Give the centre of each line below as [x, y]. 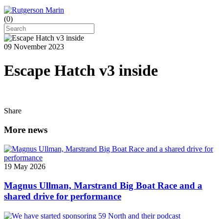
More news [26, 130]
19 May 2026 [25, 166]
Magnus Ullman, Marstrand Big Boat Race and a [103, 185]
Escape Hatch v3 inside [81, 70]
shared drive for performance [63, 196]
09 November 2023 [34, 46]
